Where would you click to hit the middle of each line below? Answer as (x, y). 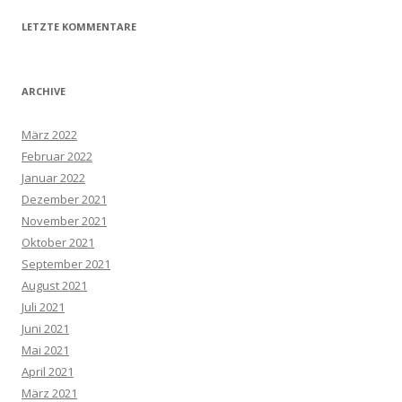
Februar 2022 (57, 156)
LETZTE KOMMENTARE (79, 26)
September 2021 (66, 264)
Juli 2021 (43, 307)
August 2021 (54, 285)
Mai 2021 (45, 350)
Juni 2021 (45, 328)
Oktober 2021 (58, 242)
